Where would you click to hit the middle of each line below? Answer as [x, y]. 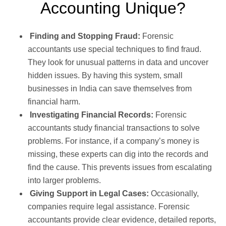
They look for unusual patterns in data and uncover [118, 62]
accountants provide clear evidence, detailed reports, [122, 219]
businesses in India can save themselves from [110, 88]
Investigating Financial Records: [92, 115]
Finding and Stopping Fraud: [85, 36]
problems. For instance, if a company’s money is [114, 141]
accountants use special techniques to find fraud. [115, 49]
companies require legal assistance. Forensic [109, 206]
